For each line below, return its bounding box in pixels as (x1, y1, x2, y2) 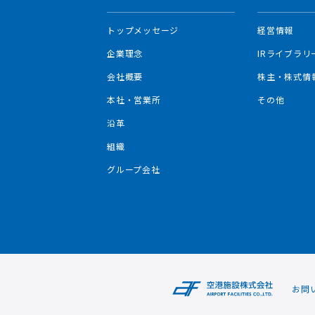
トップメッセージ (107, 24, 179, 36)
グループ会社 (107, 163, 160, 175)
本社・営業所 (107, 94, 161, 105)
